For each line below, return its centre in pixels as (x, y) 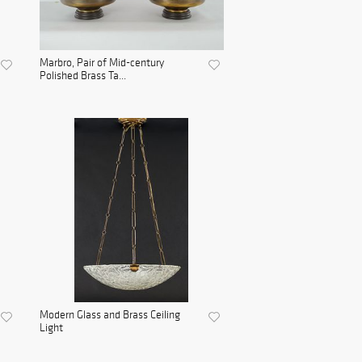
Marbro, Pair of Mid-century (101, 63)
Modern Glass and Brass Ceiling (109, 315)
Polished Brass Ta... (82, 76)
